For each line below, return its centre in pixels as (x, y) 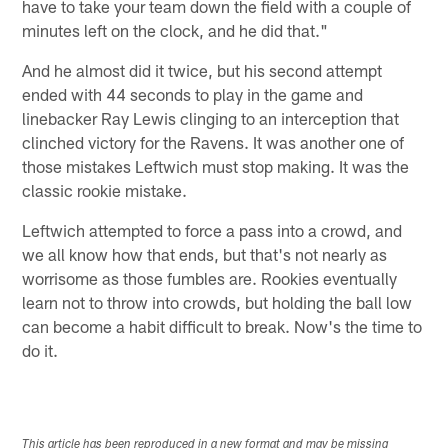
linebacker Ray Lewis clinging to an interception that (211, 117)
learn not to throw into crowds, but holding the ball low (217, 301)
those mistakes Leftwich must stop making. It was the (216, 165)
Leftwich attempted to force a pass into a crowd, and (212, 229)
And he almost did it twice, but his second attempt (202, 69)
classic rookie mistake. (105, 189)
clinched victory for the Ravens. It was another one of (213, 141)
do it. (40, 349)
